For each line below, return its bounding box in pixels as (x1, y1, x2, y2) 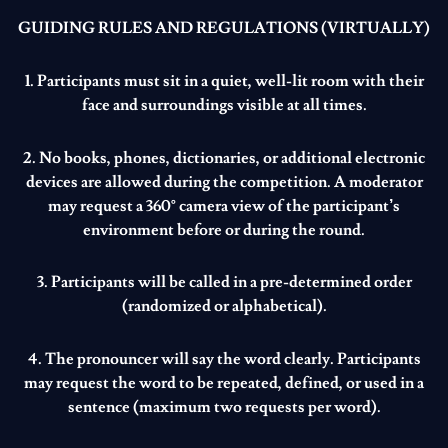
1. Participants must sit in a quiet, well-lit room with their (24, 69, 424, 92)
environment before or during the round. (83, 218, 365, 241)
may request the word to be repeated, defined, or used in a (24, 372, 424, 394)
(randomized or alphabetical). (121, 295, 327, 318)
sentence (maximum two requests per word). (67, 396, 381, 418)
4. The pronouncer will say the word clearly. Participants (27, 348, 421, 370)
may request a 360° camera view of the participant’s (48, 194, 400, 217)
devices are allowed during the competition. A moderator (25, 170, 423, 193)
